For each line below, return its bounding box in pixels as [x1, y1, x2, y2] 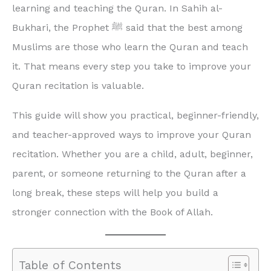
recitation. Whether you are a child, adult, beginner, [12, 148, 253, 160]
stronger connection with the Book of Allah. [12, 206, 213, 218]
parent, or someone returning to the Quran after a [12, 167, 246, 179]
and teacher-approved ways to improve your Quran [12, 128, 251, 140]
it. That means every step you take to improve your [12, 60, 251, 73]
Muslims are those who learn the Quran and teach [12, 41, 248, 53]
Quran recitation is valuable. [12, 80, 144, 92]
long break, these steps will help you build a [12, 186, 218, 198]
